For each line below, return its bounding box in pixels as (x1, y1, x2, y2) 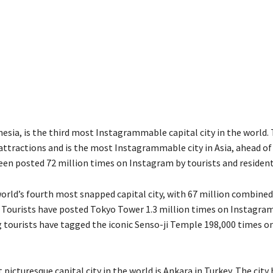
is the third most (21, 126, 96, 139)
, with (162, 188, 186, 200)
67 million (185, 188, 232, 200)
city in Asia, (185, 141, 234, 154)
